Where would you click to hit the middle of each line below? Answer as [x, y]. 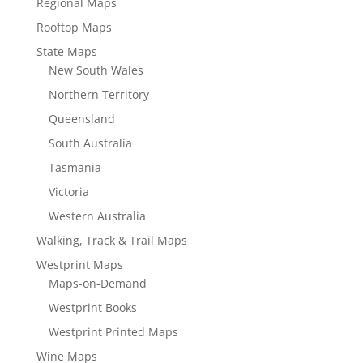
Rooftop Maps [74, 28]
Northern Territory [98, 95]
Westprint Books [92, 308]
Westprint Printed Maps [113, 332]
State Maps [66, 52]
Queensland [81, 119]
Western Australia [97, 216]
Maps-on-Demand [97, 284]
